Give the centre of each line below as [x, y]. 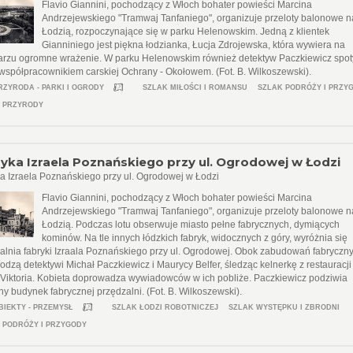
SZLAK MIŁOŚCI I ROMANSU [195, 87]
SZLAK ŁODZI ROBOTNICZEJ [165, 307]
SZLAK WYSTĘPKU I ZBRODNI [284, 307]
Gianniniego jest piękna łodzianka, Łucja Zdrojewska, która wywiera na [194, 45]
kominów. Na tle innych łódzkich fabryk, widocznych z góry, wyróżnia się [195, 238]
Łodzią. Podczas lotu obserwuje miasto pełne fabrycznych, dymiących [191, 225]
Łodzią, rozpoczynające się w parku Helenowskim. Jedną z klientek [186, 32]
